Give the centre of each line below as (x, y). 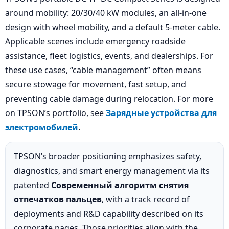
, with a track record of (146, 200)
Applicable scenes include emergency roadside (95, 42)
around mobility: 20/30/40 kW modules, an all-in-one (106, 13)
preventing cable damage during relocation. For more (109, 99)
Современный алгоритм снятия (120, 185)
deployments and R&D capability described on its (109, 214)
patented (32, 185)
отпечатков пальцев (58, 200)
